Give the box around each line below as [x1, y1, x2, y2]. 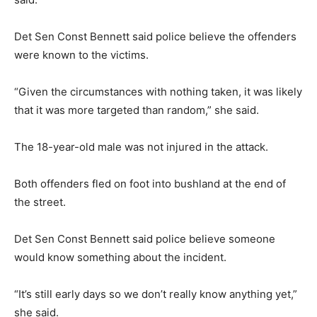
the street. [14, 195, 66, 209]
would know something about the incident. [14, 250, 226, 264]
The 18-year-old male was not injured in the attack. [14, 139, 268, 154]
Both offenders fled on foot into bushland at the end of [14, 176, 286, 190]
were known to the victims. [14, 47, 149, 62]
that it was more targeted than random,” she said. [14, 103, 259, 117]
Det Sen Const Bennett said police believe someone [14, 231, 275, 246]
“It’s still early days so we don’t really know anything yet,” [14, 287, 297, 301]
